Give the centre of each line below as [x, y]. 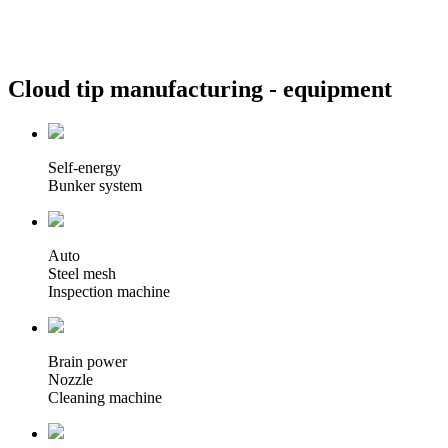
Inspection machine [109, 291]
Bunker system [95, 185]
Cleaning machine [105, 397]
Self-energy [84, 167]
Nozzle [70, 379]
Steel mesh [82, 273]
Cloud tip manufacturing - [142, 88]
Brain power [87, 361]
